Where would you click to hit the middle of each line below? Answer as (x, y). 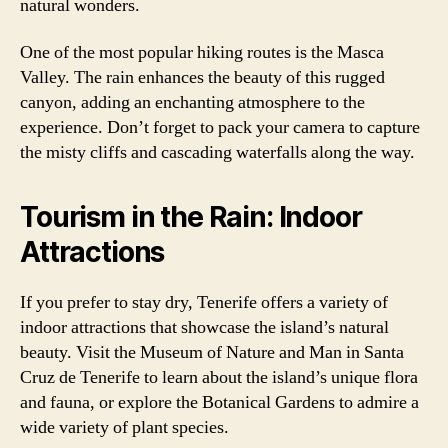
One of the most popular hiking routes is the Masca (202, 52)
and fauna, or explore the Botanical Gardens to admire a (219, 402)
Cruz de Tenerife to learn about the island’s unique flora (219, 377)
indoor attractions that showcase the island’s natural (204, 327)
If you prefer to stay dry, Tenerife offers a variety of (204, 302)
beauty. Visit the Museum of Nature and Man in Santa (212, 352)
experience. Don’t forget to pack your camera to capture (220, 127)
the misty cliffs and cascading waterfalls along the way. (217, 152)
